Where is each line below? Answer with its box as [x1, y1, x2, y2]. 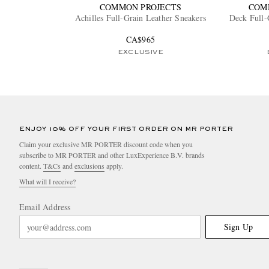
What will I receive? [19, 177, 76, 187]
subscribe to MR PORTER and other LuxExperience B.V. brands [19, 150, 205, 160]
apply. [104, 161, 123, 171]
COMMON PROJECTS [99, 1, 181, 13]
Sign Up [223, 221, 253, 233]
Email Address [19, 201, 71, 213]
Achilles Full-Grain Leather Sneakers [74, 12, 207, 24]
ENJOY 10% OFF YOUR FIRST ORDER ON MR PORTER [19, 126, 233, 133]
